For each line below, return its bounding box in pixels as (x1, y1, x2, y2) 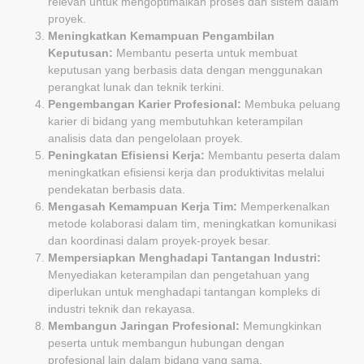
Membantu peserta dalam (205, 148, 340, 162)
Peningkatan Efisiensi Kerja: (48, 148, 205, 162)
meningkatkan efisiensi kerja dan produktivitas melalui (48, 165, 324, 179)
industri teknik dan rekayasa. (48, 301, 195, 315)
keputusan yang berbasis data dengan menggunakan (48, 63, 323, 76)
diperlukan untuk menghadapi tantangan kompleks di (48, 284, 320, 298)
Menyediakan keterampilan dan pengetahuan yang (48, 267, 310, 281)
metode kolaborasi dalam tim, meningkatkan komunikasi (48, 216, 336, 230)
